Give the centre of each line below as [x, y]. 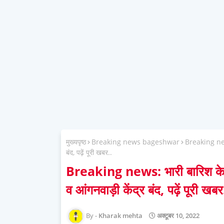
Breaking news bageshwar [135, 142]
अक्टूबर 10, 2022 [178, 215]
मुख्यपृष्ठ [76, 142]
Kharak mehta [120, 215]
